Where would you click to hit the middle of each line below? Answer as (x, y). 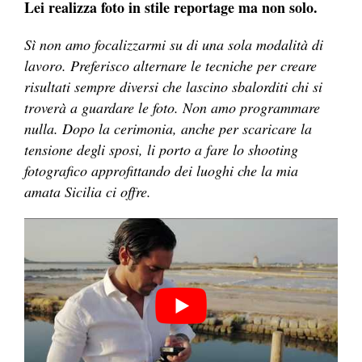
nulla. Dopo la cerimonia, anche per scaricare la (168, 129)
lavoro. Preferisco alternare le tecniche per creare (170, 66)
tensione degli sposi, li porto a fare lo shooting (161, 150)
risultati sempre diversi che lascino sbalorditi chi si (173, 87)
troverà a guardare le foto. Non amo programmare (172, 108)
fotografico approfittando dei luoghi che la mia (161, 171)
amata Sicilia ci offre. (88, 192)
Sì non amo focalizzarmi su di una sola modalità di (174, 45)
